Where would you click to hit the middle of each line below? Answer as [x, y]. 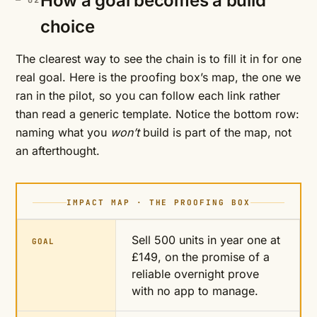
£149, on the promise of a [201, 257]
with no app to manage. [195, 291]
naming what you [63, 132]
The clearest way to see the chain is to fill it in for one [158, 59]
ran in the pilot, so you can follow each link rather [148, 96]
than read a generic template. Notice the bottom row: [157, 114]
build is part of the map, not [215, 132]
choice [67, 27]
